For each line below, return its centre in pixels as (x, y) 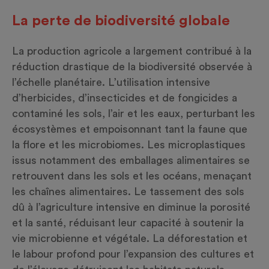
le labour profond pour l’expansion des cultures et (133, 254)
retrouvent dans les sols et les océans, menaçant (132, 176)
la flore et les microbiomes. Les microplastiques (129, 145)
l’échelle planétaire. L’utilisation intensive (111, 83)
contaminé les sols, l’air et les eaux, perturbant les (134, 114)
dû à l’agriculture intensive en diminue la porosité (131, 207)
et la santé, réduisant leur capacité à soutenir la (128, 223)
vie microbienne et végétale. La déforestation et (130, 239)
